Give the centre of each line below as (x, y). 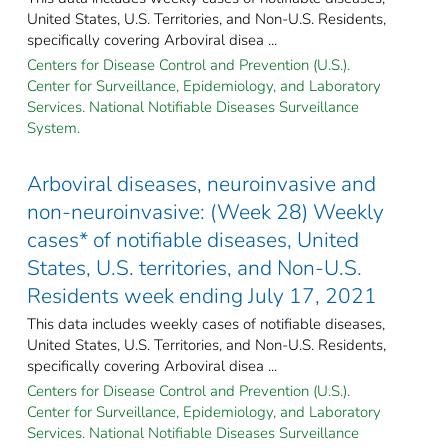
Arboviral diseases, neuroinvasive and (201, 183)
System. (53, 127)
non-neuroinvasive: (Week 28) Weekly (205, 211)
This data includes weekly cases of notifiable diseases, (206, 323)
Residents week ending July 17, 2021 (202, 295)
